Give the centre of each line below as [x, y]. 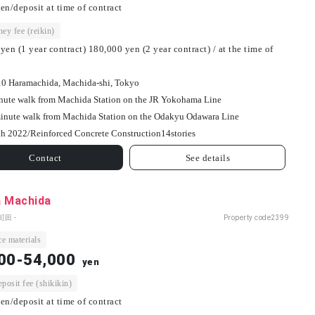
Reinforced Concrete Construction [95, 134]
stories [183, 134]
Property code [247, 218]
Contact [45, 157]
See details [208, 157]
